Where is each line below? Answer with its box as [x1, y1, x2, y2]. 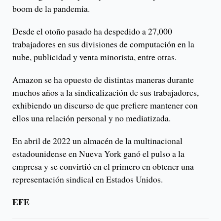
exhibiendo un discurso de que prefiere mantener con [12, 99, 198, 111]
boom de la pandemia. [12, 2, 90, 15]
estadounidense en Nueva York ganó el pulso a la [12, 147, 184, 160]
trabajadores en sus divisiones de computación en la [12, 38, 194, 50]
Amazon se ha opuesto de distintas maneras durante [12, 74, 194, 86]
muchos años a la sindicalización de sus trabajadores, [12, 86, 199, 99]
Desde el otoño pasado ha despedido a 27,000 [12, 25, 172, 37]
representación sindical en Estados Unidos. [12, 173, 166, 185]
